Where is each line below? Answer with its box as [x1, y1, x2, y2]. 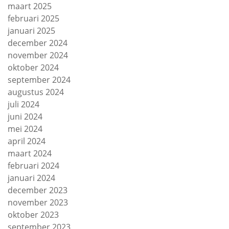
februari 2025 [8, 13, 59, 24]
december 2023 [8, 185, 67, 196]
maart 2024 [8, 148, 52, 159]
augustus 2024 [8, 86, 64, 98]
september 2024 [8, 74, 71, 85]
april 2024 [8, 135, 45, 147]
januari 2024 [8, 172, 55, 184]
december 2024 [8, 37, 67, 49]
